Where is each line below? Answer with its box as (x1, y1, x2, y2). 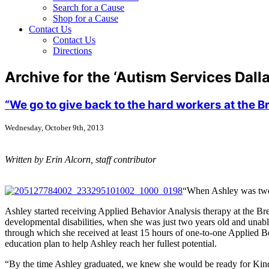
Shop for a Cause (53, 13, 118, 23)
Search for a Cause (53, 2, 124, 13)
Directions (53, 46, 92, 56)
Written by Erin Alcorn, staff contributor (5, 154, 156, 165)
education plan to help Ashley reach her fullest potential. (5, 238, 217, 249)
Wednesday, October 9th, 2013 (5, 122, 104, 132)
